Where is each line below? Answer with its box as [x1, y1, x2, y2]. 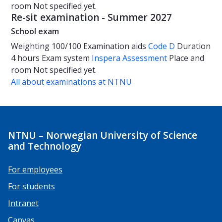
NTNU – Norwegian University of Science [8, 128, 197, 142]
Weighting [11, 41, 50, 52]
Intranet [8, 197, 39, 209]
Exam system [42, 53, 92, 64]
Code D [148, 41, 175, 52]
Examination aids [83, 41, 148, 52]
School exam [11, 26, 59, 37]
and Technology [8, 139, 81, 153]
